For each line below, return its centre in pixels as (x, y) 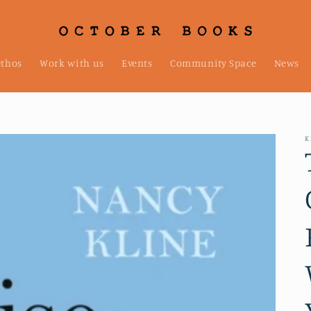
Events (137, 63)
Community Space (213, 63)
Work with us (72, 63)
